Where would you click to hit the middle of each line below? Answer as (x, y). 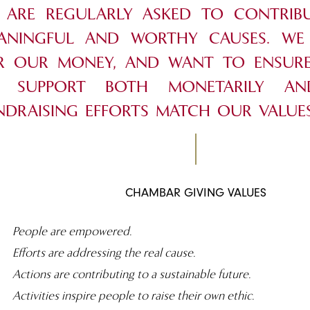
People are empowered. (72, 231)
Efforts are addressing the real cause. (103, 253)
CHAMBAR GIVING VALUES (195, 194)
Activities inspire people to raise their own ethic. (133, 295)
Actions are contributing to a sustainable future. (131, 274)
